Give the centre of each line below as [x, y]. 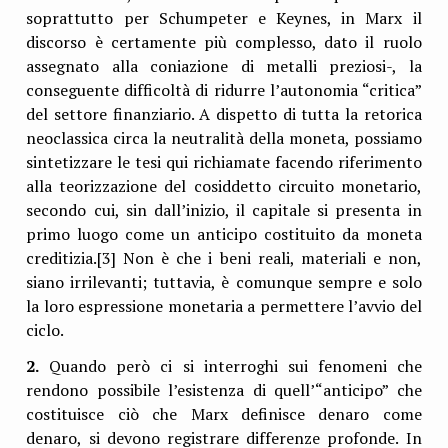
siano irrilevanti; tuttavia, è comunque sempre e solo [224, 282]
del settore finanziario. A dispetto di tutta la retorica [224, 114]
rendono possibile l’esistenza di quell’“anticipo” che [224, 389]
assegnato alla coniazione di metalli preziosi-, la [224, 66]
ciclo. [45, 330]
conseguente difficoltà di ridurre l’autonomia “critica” [224, 90]
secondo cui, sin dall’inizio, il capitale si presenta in [224, 210]
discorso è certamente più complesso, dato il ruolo [224, 42]
